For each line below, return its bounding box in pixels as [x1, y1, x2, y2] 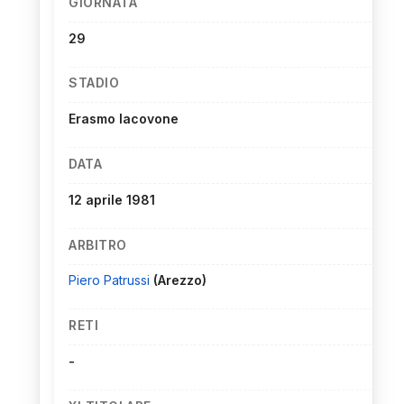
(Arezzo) [153, 272, 207, 289]
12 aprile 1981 [69, 191, 155, 207]
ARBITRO [69, 236, 127, 252]
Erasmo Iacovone [69, 111, 179, 127]
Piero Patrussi [69, 272, 153, 289]
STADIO [69, 75, 119, 91]
